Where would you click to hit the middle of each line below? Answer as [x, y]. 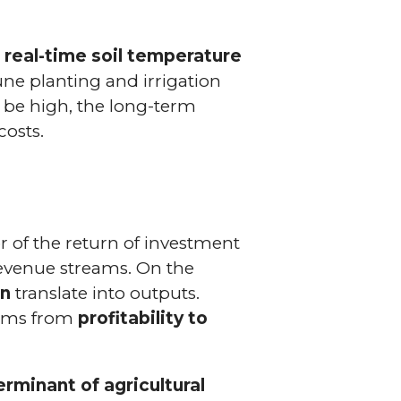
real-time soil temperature [124, 55]
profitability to [143, 318]
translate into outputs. [106, 293]
